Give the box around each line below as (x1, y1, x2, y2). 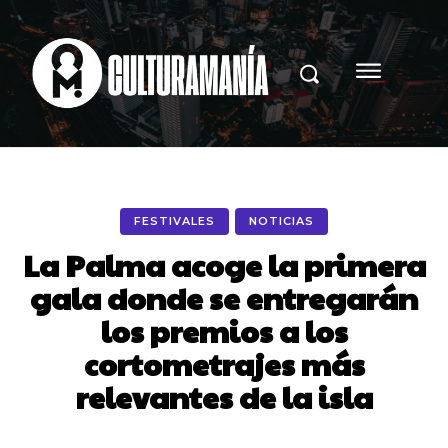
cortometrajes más (83, 342, 365, 384)
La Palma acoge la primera (22, 243, 426, 285)
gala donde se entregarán (30, 276, 418, 318)
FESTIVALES (134, 213, 215, 228)
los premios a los (100, 309, 348, 351)
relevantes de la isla (75, 375, 373, 417)
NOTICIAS (249, 213, 314, 228)
